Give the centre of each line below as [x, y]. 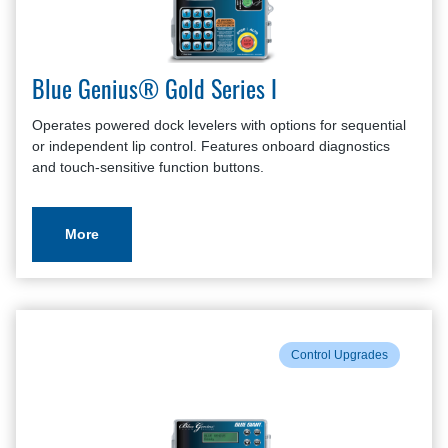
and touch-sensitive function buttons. [148, 167]
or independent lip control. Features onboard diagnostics [211, 146]
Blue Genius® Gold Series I [154, 93]
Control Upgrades [339, 355]
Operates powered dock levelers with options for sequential [219, 125]
